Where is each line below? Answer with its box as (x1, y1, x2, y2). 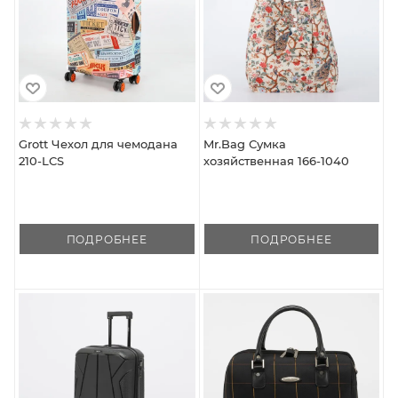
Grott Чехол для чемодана (19, 137, 178, 152)
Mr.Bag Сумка (203, 137, 286, 152)
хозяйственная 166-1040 (203, 154, 349, 169)
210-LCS (19, 154, 64, 169)
